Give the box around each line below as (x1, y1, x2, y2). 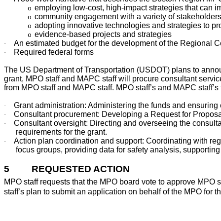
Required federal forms (14, 47, 94, 56)
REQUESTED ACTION (32, 163, 130, 174)
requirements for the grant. (16, 127, 107, 136)
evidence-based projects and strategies (35, 30, 172, 38)
